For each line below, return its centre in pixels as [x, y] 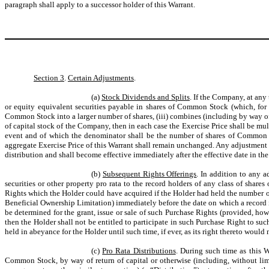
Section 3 [49, 78]
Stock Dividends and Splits [146, 97]
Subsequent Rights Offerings [150, 174]
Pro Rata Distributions [139, 251]
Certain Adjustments [101, 78]
